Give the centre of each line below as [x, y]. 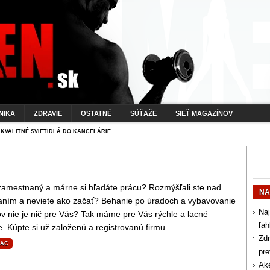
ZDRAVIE [48, 113]
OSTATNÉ [96, 113]
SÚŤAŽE [143, 113]
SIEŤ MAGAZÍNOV [204, 113]
